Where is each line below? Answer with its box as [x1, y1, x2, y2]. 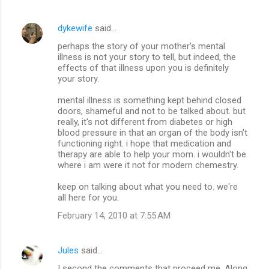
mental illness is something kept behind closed [58, 94, 241, 106]
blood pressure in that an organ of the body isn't [58, 127, 247, 138]
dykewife [58, 22, 92, 34]
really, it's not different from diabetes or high [58, 116, 232, 127]
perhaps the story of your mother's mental [58, 40, 225, 52]
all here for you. [58, 192, 119, 203]
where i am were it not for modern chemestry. [58, 159, 238, 171]
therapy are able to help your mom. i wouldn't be [58, 148, 246, 160]
